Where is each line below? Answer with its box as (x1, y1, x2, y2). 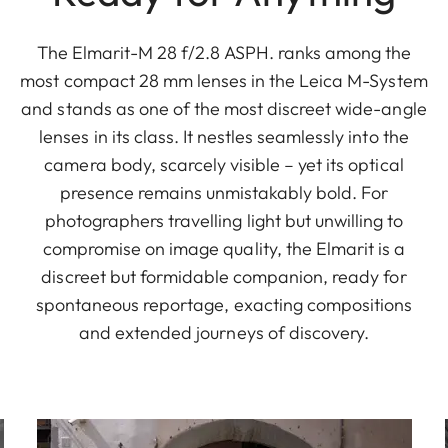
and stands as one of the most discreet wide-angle (21, 96, 427, 120)
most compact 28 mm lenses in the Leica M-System (20, 68, 428, 92)
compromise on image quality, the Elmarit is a (42, 236, 406, 260)
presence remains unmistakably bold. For (59, 180, 389, 204)
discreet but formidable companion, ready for (41, 264, 407, 288)
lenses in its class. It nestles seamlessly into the (39, 124, 409, 148)
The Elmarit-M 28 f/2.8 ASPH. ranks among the (36, 40, 412, 64)
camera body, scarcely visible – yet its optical (44, 152, 404, 176)
